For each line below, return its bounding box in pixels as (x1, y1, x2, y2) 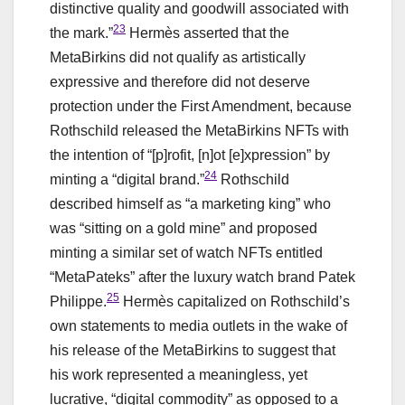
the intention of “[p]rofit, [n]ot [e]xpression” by (50, 146, 330, 163)
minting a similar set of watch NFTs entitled (50, 244, 323, 260)
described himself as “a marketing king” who (50, 195, 331, 212)
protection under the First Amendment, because (50, 98, 352, 114)
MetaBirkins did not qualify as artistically (50, 49, 306, 65)
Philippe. (50, 293, 107, 309)
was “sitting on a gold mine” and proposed (50, 220, 317, 236)
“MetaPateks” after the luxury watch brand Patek (50, 268, 355, 285)
